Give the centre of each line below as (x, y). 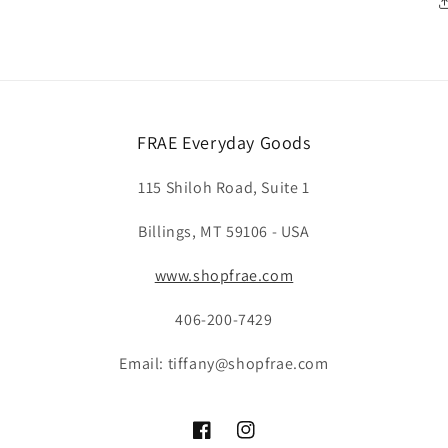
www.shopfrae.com (224, 275)
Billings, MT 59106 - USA (224, 231)
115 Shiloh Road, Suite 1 (224, 187)
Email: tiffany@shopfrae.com (224, 363)
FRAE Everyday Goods (224, 142)
